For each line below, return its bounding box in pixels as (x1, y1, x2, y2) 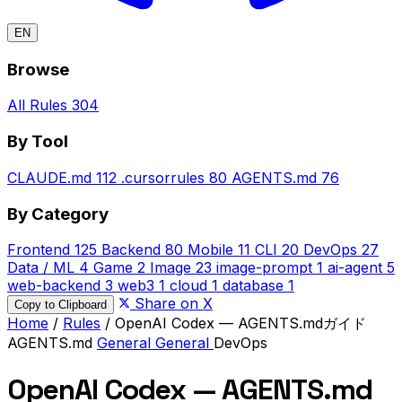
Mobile (188, 240, 233, 259)
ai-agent (328, 258, 382, 277)
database (223, 276, 284, 295)
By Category (7, 203, 109, 224)
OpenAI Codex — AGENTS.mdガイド (115, 314, 366, 333)
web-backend (7, 276, 100, 295)
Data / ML (7, 258, 74, 277)
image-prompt (216, 258, 312, 277)
